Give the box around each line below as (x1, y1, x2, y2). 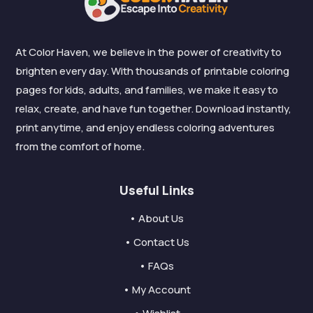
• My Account (122, 282, 191, 298)
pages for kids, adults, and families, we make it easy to (15, 82, 279, 98)
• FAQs (139, 259, 174, 274)
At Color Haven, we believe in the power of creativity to (15, 45, 282, 60)
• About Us (129, 211, 184, 226)
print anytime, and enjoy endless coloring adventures (15, 120, 275, 136)
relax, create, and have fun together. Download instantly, (15, 101, 292, 117)
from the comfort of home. (15, 139, 145, 154)
